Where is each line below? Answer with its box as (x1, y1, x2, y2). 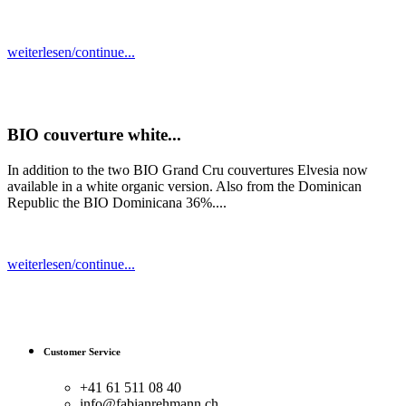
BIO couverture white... (7, 125, 181, 145)
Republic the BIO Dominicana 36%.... (7, 194, 227, 210)
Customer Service (43, 345, 121, 357)
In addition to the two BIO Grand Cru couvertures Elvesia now (7, 161, 368, 178)
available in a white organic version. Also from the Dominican (7, 178, 362, 194)
